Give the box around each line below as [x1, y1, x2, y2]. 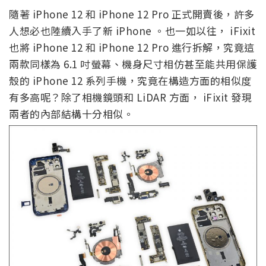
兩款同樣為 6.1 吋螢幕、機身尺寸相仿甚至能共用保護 [9, 56, 257, 71]
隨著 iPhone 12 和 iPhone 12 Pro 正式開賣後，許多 [9, 6, 255, 21]
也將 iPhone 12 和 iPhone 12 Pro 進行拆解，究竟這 [9, 39, 255, 55]
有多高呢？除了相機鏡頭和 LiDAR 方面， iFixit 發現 [9, 89, 252, 104]
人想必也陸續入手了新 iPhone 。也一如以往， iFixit [9, 23, 255, 38]
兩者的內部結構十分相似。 [9, 106, 134, 121]
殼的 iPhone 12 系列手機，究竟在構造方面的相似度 [9, 72, 252, 88]
